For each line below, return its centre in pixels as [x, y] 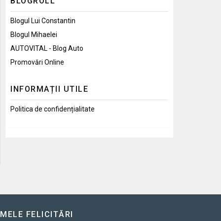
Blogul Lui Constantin [43, 20]
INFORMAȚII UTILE [49, 89]
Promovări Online [37, 62]
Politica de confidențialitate [53, 109]
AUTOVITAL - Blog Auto [47, 48]
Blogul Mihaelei [34, 34]
